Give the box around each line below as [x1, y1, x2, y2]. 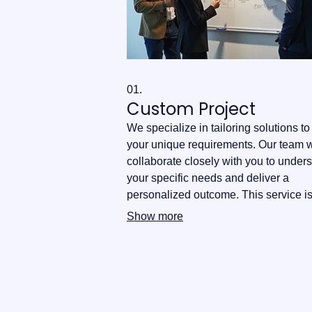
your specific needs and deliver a [127, 171, 289, 184]
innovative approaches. [127, 221, 242, 234]
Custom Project [127, 97, 256, 120]
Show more [127, 210, 183, 222]
